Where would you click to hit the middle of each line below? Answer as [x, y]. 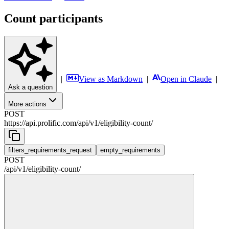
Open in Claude [186, 79]
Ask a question [30, 87]
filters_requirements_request [50, 150]
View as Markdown [111, 79]
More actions [27, 104]
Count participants [53, 18]
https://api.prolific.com [40, 123]
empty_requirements [130, 150]
